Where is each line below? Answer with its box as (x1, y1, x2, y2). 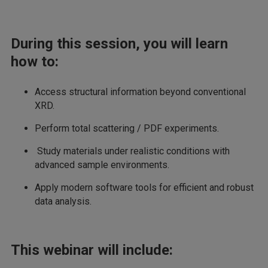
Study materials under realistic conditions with (35, 145, 230, 157)
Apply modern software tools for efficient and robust (35, 182, 254, 193)
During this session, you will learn (11, 35, 228, 52)
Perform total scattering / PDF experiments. (35, 123, 219, 134)
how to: (11, 53, 59, 70)
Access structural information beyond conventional (35, 86, 246, 98)
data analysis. (35, 196, 92, 207)
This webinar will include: (11, 242, 173, 258)
